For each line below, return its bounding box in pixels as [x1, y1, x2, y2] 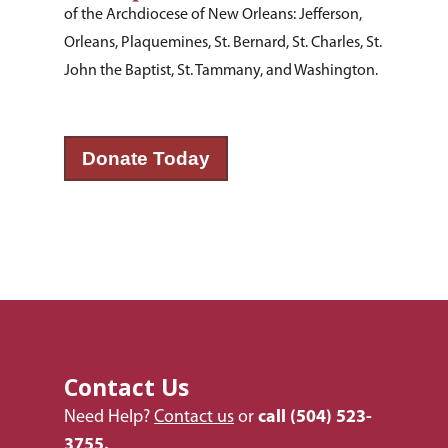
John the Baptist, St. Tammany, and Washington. [64, 63, 378, 79]
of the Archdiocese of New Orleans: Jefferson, [64, 7, 362, 23]
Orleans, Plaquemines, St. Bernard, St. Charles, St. [64, 35, 382, 51]
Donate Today [82, 148, 210, 169]
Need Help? [64, 408, 154, 428]
